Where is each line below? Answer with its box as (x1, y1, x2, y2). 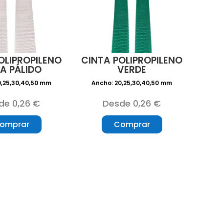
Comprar (113, 119, 150, 131)
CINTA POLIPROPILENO (81, 54, 183, 67)
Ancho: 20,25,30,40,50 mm (91, 79, 173, 88)
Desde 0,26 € (103, 97, 161, 110)
